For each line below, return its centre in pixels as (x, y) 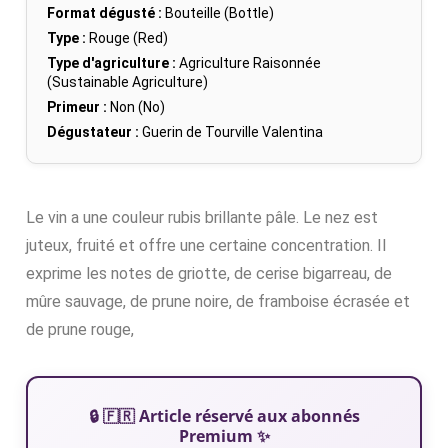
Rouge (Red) (127, 37)
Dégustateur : (93, 131)
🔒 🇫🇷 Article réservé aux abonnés (224, 415)
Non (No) (136, 106)
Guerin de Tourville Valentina (232, 131)
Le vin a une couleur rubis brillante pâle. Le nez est (202, 217)
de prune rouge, (80, 329)
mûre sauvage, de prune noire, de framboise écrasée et (218, 301)
